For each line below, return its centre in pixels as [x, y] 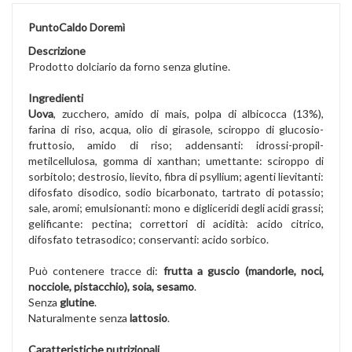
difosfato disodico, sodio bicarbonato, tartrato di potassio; [176, 192]
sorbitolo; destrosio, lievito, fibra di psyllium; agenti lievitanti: [176, 177]
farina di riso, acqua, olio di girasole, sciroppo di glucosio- [176, 130]
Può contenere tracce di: [96, 271]
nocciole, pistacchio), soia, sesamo [111, 287]
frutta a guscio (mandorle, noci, [243, 271]
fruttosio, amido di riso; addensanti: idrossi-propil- [176, 145]
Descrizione [57, 51]
